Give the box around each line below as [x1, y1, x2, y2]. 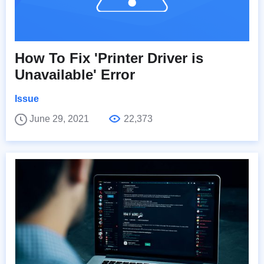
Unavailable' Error [15, 66, 135, 82]
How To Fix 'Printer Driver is [15, 49, 203, 66]
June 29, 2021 [29, 113, 91, 124]
